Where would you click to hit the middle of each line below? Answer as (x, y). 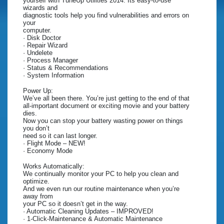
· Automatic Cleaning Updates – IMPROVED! (88, 211)
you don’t (36, 128)
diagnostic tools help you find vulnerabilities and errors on (106, 15)
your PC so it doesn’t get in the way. (75, 204)
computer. (37, 30)
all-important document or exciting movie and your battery (106, 106)
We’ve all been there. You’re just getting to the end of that (106, 98)
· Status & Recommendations (66, 68)
